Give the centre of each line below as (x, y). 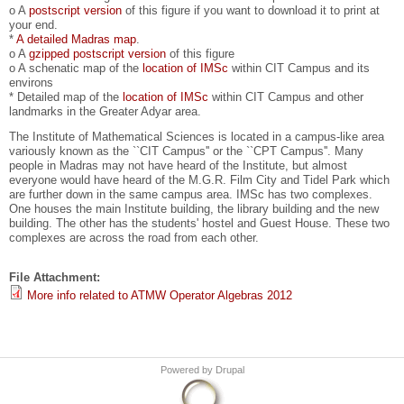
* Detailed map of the (66, 97)
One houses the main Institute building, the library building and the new (194, 209)
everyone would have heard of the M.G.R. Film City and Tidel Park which (199, 180)
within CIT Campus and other (286, 97)
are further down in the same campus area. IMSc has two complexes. (191, 195)
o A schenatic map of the (76, 69)
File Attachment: (56, 278)
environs (31, 83)
